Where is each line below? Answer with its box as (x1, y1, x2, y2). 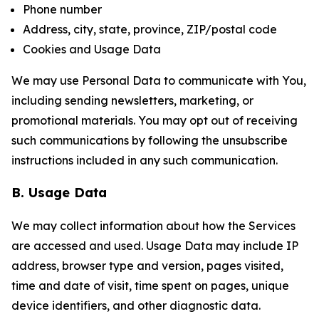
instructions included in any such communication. (11, 153, 278, 167)
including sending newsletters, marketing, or (11, 93, 253, 108)
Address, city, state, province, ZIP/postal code (23, 22, 277, 36)
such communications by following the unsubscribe (11, 133, 288, 147)
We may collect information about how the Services (11, 219, 296, 233)
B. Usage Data (11, 184, 107, 201)
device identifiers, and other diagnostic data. (11, 298, 261, 313)
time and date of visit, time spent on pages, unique (11, 278, 289, 293)
